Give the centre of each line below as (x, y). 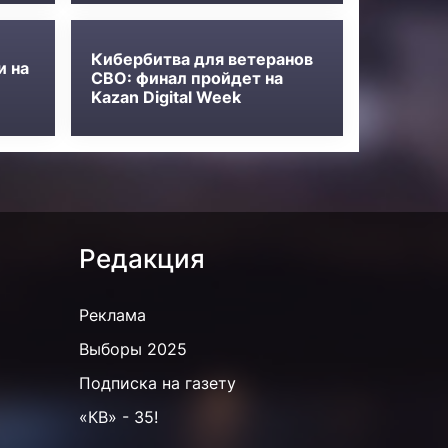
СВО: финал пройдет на (187, 77)
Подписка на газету (158, 383)
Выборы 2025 (133, 349)
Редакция (142, 259)
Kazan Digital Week (166, 96)
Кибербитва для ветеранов (202, 58)
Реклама (113, 315)
